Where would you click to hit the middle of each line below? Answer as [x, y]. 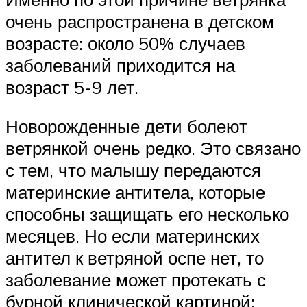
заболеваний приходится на [120, 65]
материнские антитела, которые [135, 192]
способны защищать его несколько [147, 214]
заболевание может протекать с [136, 280]
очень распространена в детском [140, 21]
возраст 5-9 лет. [72, 87]
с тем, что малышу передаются [133, 170]
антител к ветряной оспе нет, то [135, 258]
